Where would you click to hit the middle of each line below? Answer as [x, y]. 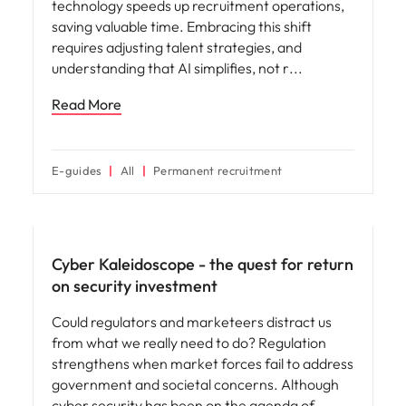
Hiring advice [76, 210]
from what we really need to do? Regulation [189, 342]
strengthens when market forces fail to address [203, 363]
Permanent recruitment [217, 170]
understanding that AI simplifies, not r [172, 68]
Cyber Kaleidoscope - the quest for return [203, 264]
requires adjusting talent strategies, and [177, 47]
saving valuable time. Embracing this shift [182, 26]
